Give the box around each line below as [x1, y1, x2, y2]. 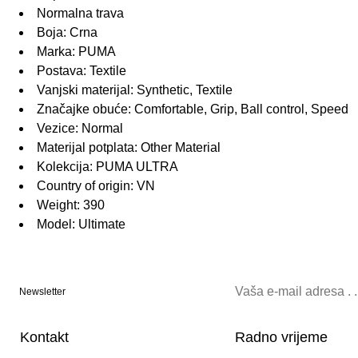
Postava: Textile [37, 64, 126, 78]
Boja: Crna [37, 26, 97, 40]
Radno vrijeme [234, 329, 328, 346]
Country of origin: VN [37, 179, 155, 193]
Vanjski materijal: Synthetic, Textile [37, 83, 233, 97]
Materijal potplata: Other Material [37, 141, 221, 155]
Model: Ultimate [37, 217, 125, 232]
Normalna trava [37, 6, 124, 21]
